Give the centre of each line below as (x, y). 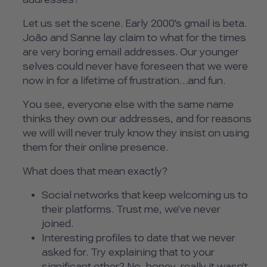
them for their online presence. (95, 147)
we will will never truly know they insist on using (136, 133)
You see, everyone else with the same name (128, 104)
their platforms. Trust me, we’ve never (131, 209)
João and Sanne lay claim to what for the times (134, 38)
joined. (58, 223)
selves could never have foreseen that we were (135, 66)
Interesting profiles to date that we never (139, 238)
